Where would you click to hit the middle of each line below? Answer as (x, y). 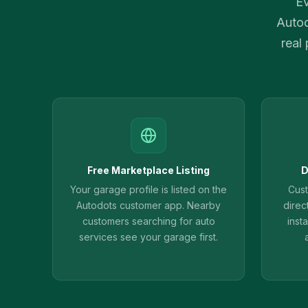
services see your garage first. (148, 237)
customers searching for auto (148, 221)
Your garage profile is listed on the (148, 189)
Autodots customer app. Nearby (148, 205)
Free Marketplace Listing (148, 170)
